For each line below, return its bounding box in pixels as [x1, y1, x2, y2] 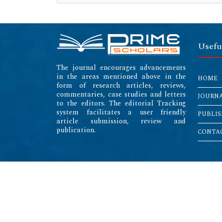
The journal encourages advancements [56, 62, 186, 73]
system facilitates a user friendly [56, 107, 186, 118]
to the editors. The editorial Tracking [56, 98, 186, 109]
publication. [56, 125, 96, 136]
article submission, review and [56, 116, 186, 127]
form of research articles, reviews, [56, 80, 186, 91]
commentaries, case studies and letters [56, 89, 186, 100]
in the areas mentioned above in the [56, 71, 186, 82]
